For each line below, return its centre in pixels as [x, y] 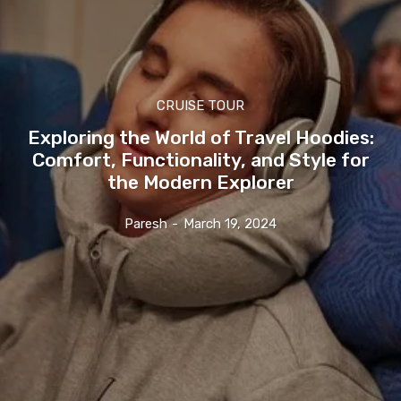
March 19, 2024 [230, 223]
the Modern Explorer [200, 182]
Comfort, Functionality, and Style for [200, 159]
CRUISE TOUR [200, 105]
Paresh [146, 223]
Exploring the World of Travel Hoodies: [200, 137]
